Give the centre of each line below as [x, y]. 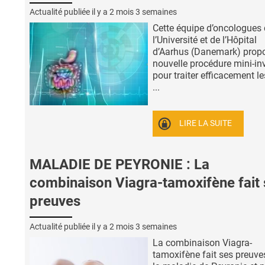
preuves [55, 201]
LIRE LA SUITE [206, 124]
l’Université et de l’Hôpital [205, 40]
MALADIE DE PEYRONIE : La [119, 164]
